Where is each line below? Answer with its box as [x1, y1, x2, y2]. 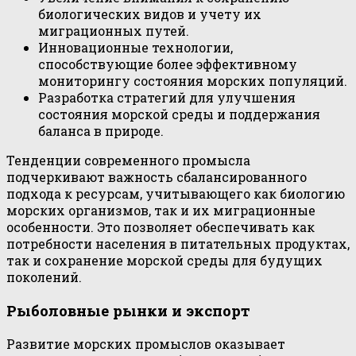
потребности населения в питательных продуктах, [6, 235, 350, 253]
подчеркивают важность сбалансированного [6, 168, 307, 186]
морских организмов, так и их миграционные [6, 202, 315, 219]
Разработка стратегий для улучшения [38, 89, 296, 106]
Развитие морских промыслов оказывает [6, 335, 285, 352]
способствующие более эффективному [38, 56, 297, 73]
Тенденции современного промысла [6, 152, 250, 169]
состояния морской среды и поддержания [38, 106, 320, 123]
